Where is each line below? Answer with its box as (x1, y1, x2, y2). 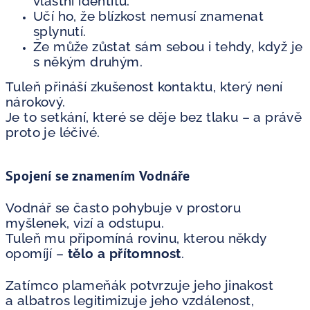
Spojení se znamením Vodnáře (6, 166, 190, 185)
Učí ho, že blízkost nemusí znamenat (33, 8, 264, 24)
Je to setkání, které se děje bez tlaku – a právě (6, 109, 302, 125)
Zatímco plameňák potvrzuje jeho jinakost (6, 277, 273, 293)
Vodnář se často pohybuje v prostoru (6, 199, 241, 215)
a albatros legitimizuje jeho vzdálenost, (6, 292, 254, 308)
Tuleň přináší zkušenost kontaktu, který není (6, 78, 283, 94)
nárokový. (6, 93, 66, 109)
